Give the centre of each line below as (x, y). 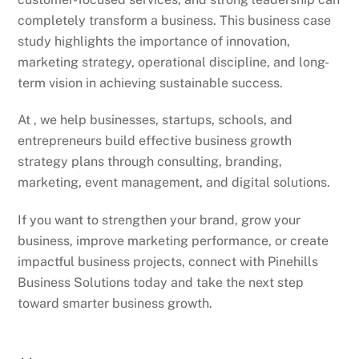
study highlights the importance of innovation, (154, 41)
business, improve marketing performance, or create (173, 241)
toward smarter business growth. (115, 304)
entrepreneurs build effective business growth (155, 141)
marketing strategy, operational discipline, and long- (174, 62)
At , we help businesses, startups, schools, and (155, 120)
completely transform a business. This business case (175, 20)
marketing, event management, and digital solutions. (174, 183)
